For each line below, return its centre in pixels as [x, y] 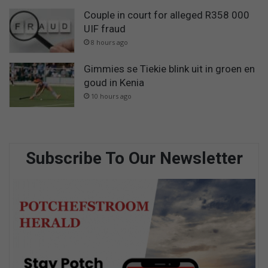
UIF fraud [105, 28]
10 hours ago [111, 96]
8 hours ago [109, 42]
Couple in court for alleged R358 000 [167, 15]
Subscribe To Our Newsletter [134, 159]
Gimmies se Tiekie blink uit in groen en [169, 68]
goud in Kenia [114, 82]
